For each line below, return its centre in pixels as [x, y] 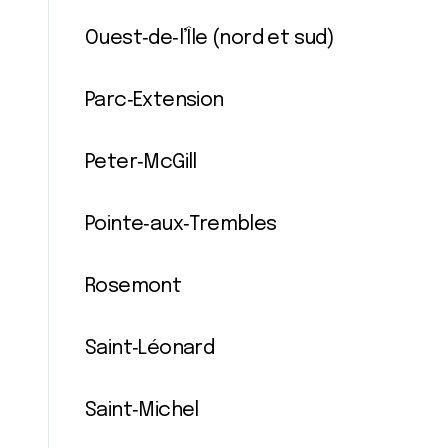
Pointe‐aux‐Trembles [181, 224]
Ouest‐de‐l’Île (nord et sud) [210, 38]
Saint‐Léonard [150, 348]
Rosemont [133, 286]
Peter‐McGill [141, 162]
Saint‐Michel [142, 410]
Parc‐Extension [154, 100]
